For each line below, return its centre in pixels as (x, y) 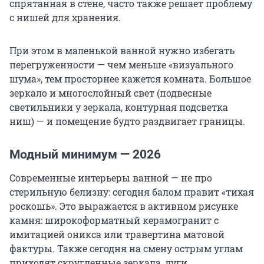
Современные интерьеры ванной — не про (111, 178)
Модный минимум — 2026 (85, 155)
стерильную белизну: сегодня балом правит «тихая (132, 192)
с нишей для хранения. (65, 18)
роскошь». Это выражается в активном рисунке (124, 206)
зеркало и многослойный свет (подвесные (110, 93)
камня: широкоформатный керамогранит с (114, 220)
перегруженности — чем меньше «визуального (121, 65)
